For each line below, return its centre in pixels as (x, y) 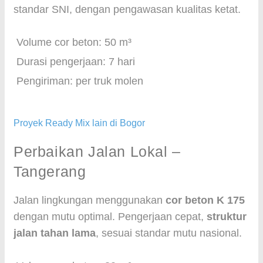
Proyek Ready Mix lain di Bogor (79, 123)
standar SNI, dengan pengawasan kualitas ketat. (127, 9)
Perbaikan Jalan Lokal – (97, 151)
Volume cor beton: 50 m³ (74, 42)
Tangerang (50, 171)
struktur (227, 217)
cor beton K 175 (205, 200)
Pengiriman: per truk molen (80, 81)
